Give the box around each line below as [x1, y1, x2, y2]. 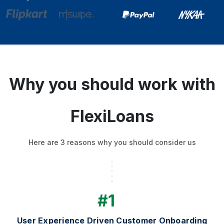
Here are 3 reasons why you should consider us [28, 137, 196, 146]
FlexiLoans [70, 106, 154, 126]
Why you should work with [8, 74, 215, 94]
